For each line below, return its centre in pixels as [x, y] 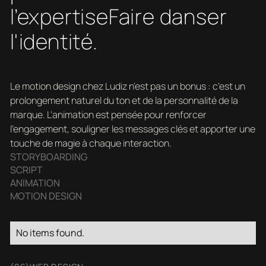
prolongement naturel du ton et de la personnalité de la [124, 101]
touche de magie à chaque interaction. [91, 143]
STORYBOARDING [48, 157]
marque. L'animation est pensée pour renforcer [108, 115]
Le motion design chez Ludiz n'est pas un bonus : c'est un [127, 86]
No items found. [50, 233]
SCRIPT [26, 170]
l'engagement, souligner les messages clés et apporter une [132, 129]
